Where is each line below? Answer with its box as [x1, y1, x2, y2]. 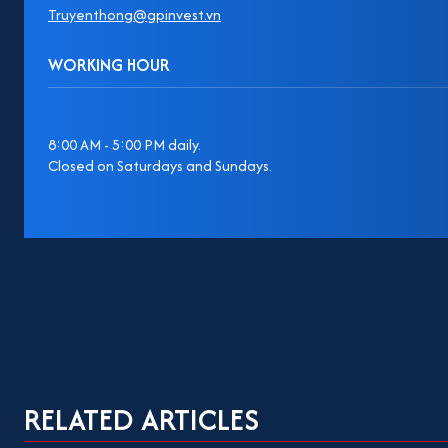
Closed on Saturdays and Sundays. [48, 154, 272, 176]
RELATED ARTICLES [24, 397, 259, 441]
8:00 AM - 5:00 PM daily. [48, 133, 201, 155]
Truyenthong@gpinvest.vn [48, 3, 221, 25]
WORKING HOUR [48, 52, 170, 77]
